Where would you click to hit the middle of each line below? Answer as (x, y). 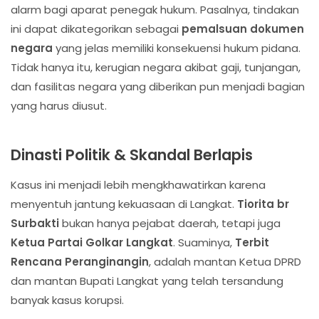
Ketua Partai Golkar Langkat (92, 243)
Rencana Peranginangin (80, 262)
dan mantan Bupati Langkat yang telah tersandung (147, 281)
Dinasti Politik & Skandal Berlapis (132, 155)
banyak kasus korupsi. (67, 300)
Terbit (252, 243)
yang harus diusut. (59, 106)
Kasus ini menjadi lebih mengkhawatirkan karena (138, 185)
